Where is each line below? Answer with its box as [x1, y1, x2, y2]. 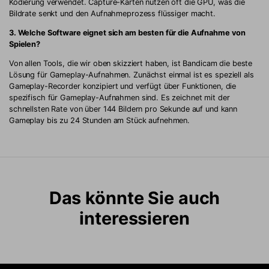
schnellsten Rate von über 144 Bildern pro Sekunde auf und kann [9, 104, 238, 113]
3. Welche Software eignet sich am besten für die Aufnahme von [9, 28, 246, 38]
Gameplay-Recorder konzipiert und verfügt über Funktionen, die [9, 81, 237, 91]
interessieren [79, 208, 190, 229]
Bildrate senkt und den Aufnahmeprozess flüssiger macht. [9, 9, 216, 19]
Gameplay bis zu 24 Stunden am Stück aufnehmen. [9, 115, 190, 125]
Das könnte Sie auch [49, 187, 220, 209]
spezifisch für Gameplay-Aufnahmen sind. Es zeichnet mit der [9, 92, 230, 102]
